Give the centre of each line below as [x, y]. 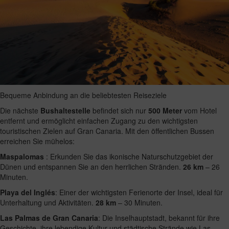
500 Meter [165, 110]
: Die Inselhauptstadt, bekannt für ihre [159, 217]
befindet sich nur [119, 110]
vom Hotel [199, 110]
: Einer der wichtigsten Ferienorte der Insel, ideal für [139, 192]
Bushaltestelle [65, 110]
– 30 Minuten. [139, 202]
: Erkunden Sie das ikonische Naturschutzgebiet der [129, 156]
